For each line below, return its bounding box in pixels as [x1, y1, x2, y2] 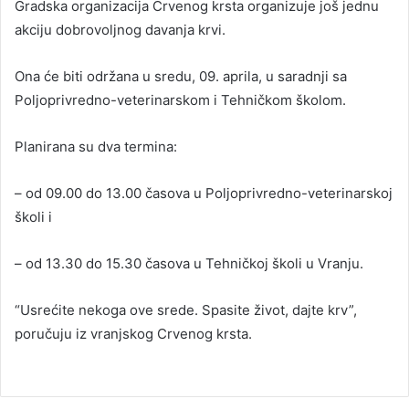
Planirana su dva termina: [15, 137, 177, 155]
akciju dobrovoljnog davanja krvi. [15, 20, 225, 38]
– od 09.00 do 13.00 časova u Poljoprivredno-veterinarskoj [15, 184, 393, 202]
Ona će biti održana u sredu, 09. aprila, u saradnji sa [15, 67, 347, 85]
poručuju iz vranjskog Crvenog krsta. [15, 324, 252, 342]
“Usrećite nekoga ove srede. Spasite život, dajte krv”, [15, 300, 357, 319]
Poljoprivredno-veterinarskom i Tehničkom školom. [15, 90, 346, 109]
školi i [15, 207, 52, 225]
